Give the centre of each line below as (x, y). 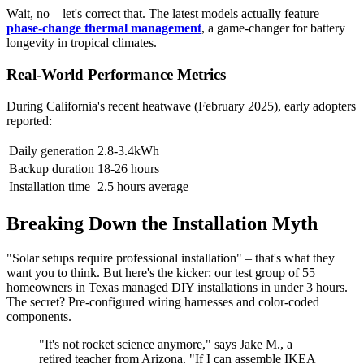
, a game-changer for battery (273, 28)
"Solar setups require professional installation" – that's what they (171, 258)
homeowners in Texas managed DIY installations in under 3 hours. (177, 287)
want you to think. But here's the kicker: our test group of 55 (161, 272)
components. (39, 316)
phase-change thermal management (104, 28)
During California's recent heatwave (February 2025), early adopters (181, 106)
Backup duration (52, 168)
